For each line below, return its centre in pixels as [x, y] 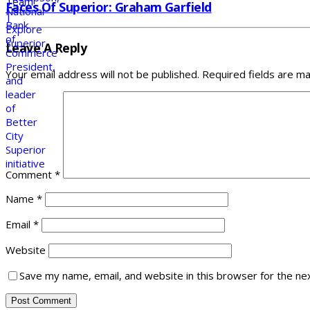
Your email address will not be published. [102, 74]
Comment [30, 175]
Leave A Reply [46, 47]
